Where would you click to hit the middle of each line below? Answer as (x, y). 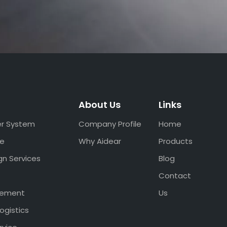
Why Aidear (100, 141)
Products (175, 141)
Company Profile (110, 124)
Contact (175, 176)
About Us (99, 105)
